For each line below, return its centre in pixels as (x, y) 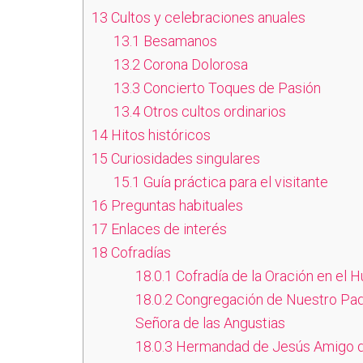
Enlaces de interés (167, 229)
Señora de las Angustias (210, 323)
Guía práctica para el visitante (234, 182)
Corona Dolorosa (194, 64)
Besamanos (179, 41)
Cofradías (139, 252)
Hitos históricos (159, 135)
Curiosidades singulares (184, 158)
